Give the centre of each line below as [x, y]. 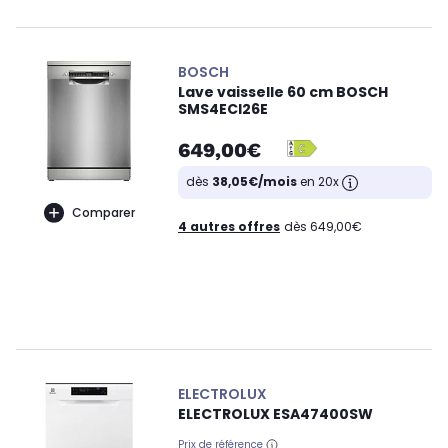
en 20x [319, 182]
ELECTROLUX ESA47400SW [275, 413]
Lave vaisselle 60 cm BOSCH [283, 92]
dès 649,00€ [323, 226]
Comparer [103, 212]
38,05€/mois [254, 182]
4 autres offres [229, 226]
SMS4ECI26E [223, 109]
